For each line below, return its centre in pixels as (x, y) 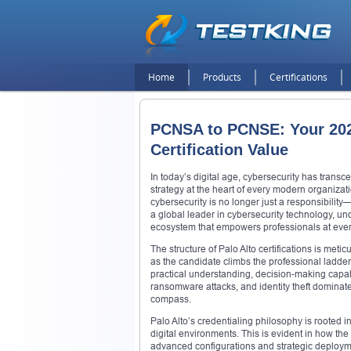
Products (222, 77)
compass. (171, 299)
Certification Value (219, 150)
